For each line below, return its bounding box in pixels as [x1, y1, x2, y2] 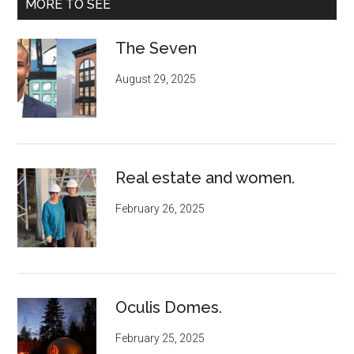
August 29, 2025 [115, 72, 197, 85]
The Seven [115, 38, 198, 58]
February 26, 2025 [115, 201, 205, 215]
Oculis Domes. [115, 297, 223, 317]
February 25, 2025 [115, 331, 205, 345]
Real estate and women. [115, 168, 296, 187]
